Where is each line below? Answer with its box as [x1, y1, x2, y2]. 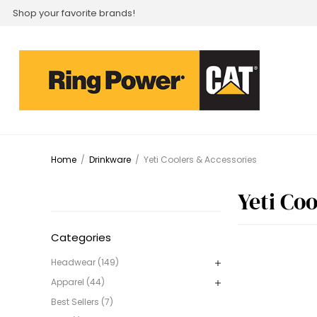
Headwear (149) [51, 255, 119, 268]
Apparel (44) [51, 275, 105, 288]
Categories [51, 229, 111, 245]
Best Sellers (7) [51, 295, 113, 308]
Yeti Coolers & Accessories [144, 153, 257, 166]
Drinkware [89, 153, 131, 166]
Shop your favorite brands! [13, 6, 135, 20]
